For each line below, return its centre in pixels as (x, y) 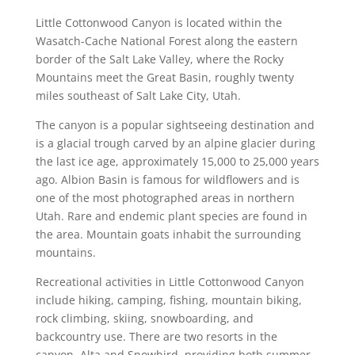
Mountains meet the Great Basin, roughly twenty (164, 78)
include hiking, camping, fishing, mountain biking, (168, 300)
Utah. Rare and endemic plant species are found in (171, 216)
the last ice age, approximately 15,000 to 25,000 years (177, 162)
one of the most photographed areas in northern (165, 198)
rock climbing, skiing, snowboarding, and (144, 319)
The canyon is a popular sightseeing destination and (175, 125)
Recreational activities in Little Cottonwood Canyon (170, 282)
